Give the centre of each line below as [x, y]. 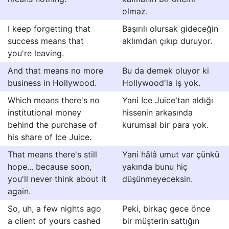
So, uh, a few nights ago [54, 209]
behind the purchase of [52, 125]
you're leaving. [36, 53]
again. [19, 191]
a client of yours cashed [54, 221]
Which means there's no [54, 100]
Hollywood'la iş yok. [161, 83]
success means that [46, 41]
